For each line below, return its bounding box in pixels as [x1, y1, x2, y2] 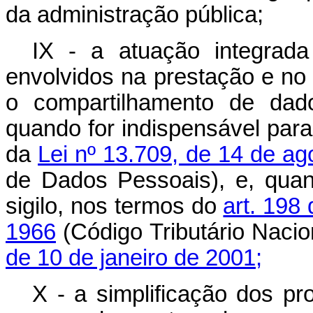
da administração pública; [6, 2, 263, 27]
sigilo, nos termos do [6, 194, 224, 219]
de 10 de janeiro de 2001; [6, 245, 262, 270]
